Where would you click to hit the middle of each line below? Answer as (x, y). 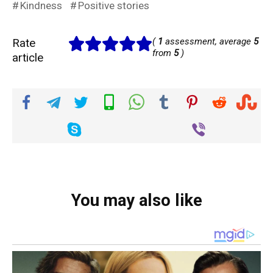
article (28, 57)
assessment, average (208, 41)
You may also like (136, 200)
